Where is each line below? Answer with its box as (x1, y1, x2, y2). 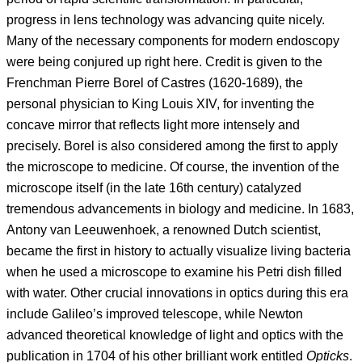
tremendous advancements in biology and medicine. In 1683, (6, 202, 354, 217)
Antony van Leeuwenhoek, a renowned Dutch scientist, (6, 223, 321, 238)
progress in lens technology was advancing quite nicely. (6, 13, 325, 27)
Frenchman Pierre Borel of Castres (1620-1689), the (6, 76, 303, 90)
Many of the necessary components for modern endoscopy (6, 34, 339, 48)
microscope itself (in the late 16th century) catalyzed (6, 181, 301, 196)
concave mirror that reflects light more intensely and (6, 118, 300, 133)
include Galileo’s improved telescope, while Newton (6, 307, 303, 322)
